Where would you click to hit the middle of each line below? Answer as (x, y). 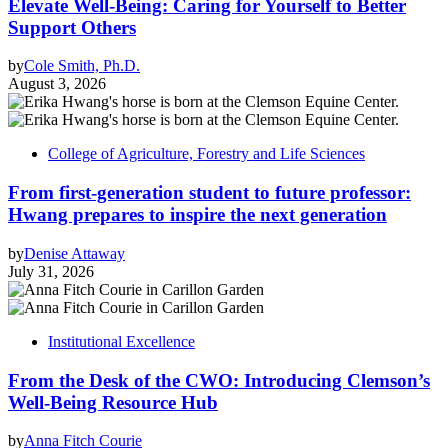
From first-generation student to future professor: (209, 193)
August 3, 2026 (57, 84)
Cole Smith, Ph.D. (82, 66)
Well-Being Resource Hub (113, 402)
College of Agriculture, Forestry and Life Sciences (206, 154)
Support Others (72, 27)
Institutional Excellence (121, 341)
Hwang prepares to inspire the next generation (197, 215)
